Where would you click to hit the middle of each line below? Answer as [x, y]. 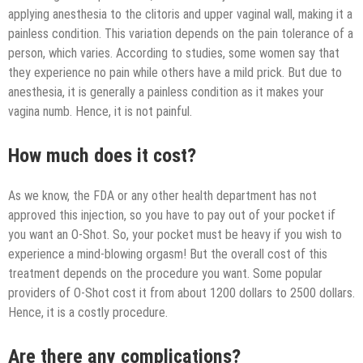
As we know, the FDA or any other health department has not [162, 196]
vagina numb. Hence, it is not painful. [100, 112]
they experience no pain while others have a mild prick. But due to [175, 73]
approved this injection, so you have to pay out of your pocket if [172, 216]
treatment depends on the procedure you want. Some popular [165, 274]
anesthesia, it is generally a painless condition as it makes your [166, 92]
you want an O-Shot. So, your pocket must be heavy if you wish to [175, 235]
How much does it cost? [102, 156]
